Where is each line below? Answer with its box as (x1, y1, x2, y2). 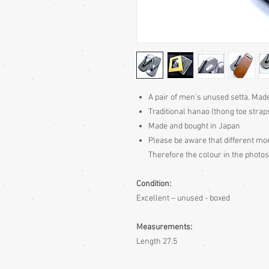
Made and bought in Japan (148, 121, 240, 131)
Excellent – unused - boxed (136, 193, 230, 204)
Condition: (136, 179, 171, 189)
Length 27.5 (136, 237, 177, 247)
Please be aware (148, 136, 207, 146)
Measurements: (136, 222, 192, 232)
